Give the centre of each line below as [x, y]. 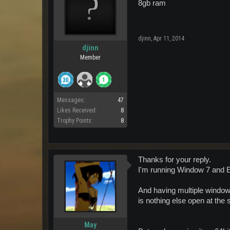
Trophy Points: [75, 120]
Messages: [71, 100]
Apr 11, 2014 [169, 38]
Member [90, 57]
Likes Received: [77, 110]
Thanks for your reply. [175, 159]
